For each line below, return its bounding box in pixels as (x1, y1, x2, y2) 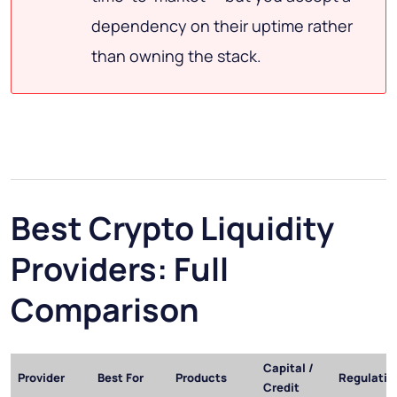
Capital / (263, 360, 314, 377)
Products (175, 370, 227, 386)
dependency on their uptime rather (91, 15, 353, 37)
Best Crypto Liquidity (11, 206, 334, 251)
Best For (97, 370, 144, 386)
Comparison (11, 288, 199, 332)
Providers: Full (11, 247, 229, 292)
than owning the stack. (91, 45, 261, 67)
